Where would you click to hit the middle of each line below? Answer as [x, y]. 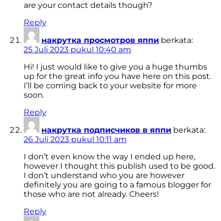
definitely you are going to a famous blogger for [117, 185]
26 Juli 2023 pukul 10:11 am [75, 140]
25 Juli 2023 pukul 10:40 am [77, 50]
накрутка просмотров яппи [100, 40]
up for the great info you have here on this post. [117, 76]
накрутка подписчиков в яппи [106, 130]
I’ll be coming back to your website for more [110, 86]
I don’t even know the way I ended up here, [110, 157]
